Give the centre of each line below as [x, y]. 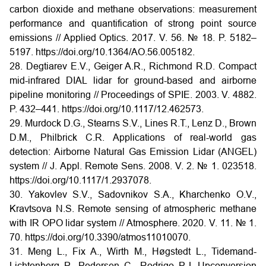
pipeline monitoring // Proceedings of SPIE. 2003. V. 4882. [133, 95]
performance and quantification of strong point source [133, 23]
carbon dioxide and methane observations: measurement [133, 9]
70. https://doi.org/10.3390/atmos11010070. [100, 237]
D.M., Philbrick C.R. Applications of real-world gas [133, 137]
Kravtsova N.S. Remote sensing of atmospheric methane [133, 209]
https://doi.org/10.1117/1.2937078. [80, 180]
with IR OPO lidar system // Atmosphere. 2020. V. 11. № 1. [133, 223]
